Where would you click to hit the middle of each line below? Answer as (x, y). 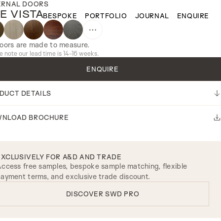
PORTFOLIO (106, 16)
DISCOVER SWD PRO (103, 194)
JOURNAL (152, 16)
